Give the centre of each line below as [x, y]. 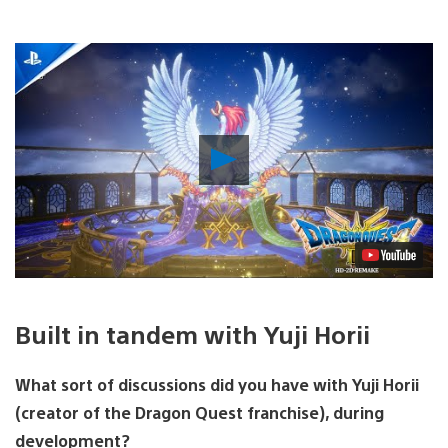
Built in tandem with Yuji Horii [192, 333]
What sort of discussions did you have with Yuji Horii [217, 384]
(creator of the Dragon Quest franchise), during [199, 412]
